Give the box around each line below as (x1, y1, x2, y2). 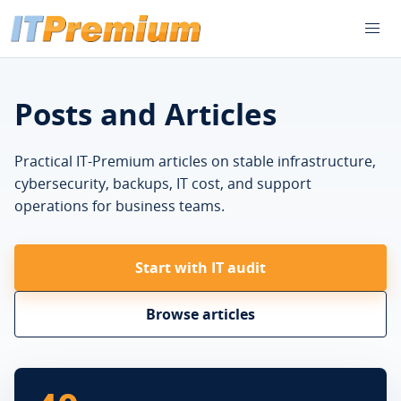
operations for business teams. (14, 196, 225, 216)
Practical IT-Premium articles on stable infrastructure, (14, 151, 376, 171)
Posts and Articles (14, 94, 277, 134)
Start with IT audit (135, 258, 266, 277)
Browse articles (146, 304, 255, 324)
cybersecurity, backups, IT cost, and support (14, 174, 311, 193)
